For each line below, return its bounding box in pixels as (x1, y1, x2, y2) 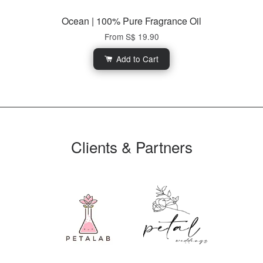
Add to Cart (114, 53, 159, 65)
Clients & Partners (70, 136, 193, 158)
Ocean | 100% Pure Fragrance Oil (62, 14, 201, 28)
